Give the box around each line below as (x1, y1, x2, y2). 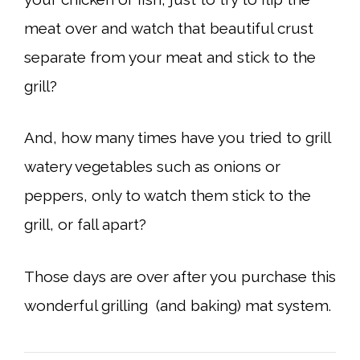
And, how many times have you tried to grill (24, 129, 330, 146)
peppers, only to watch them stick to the (24, 186, 311, 204)
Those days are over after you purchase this (24, 267, 336, 285)
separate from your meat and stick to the (24, 47, 316, 66)
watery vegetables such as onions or (24, 157, 280, 175)
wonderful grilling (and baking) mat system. (24, 296, 331, 314)
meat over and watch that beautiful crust (24, 18, 313, 37)
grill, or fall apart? (24, 215, 146, 233)
